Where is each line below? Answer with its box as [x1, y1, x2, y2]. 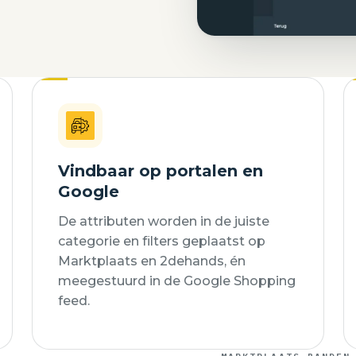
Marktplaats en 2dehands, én [58, 253, 246, 269]
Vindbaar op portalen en [58, 161, 263, 180]
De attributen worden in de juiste [58, 214, 269, 229]
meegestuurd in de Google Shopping [58, 273, 296, 288]
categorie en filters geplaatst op [58, 234, 265, 249]
